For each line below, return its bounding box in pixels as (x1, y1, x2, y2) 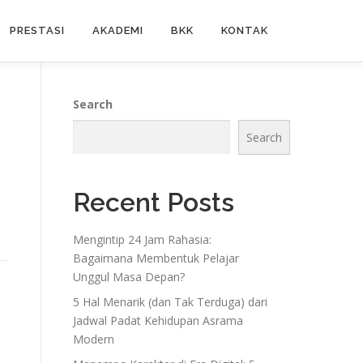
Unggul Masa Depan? (73, 268, 185, 284)
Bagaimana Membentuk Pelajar (73, 250, 239, 266)
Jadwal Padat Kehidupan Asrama (73, 312, 243, 328)
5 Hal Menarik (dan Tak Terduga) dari (73, 293, 267, 310)
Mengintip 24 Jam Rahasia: (73, 231, 211, 247)
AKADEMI (92, 24, 143, 36)
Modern (73, 331, 114, 347)
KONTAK (221, 24, 268, 36)
